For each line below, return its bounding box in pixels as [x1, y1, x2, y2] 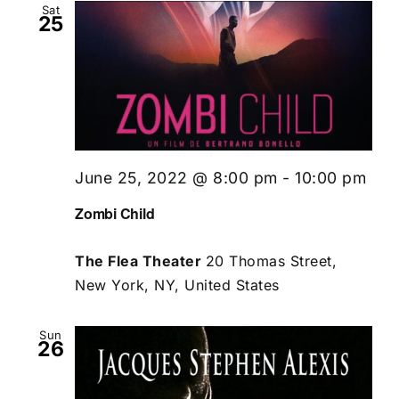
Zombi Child [75, 203, 155, 224]
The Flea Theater [75, 252, 206, 271]
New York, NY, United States [75, 276, 280, 295]
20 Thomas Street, [205, 252, 337, 271]
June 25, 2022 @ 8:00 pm [75, 167, 278, 187]
